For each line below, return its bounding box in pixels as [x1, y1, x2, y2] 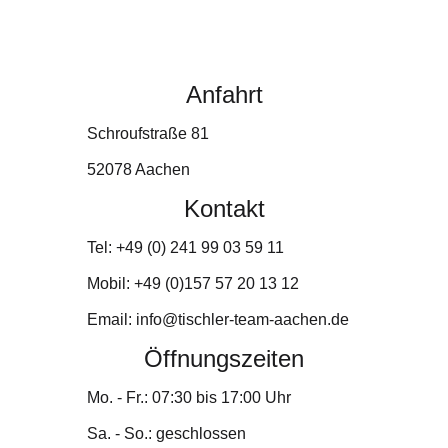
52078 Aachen [87, 161, 191, 178]
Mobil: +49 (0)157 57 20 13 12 [87, 275, 300, 292]
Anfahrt [185, 81, 263, 108]
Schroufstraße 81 [87, 125, 210, 142]
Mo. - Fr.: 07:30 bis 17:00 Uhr [87, 389, 292, 406]
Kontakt [183, 195, 265, 222]
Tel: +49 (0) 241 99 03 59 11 [87, 239, 285, 256]
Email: [87, 311, 137, 328]
